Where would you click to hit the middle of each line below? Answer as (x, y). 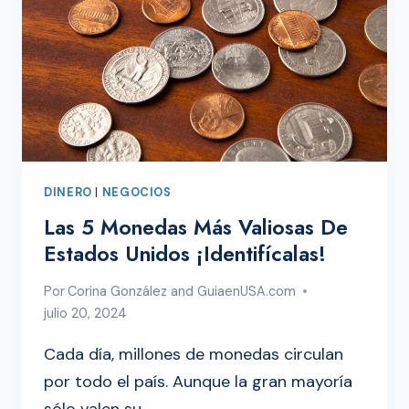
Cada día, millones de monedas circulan (194, 355)
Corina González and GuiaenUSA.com (182, 292)
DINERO (68, 193)
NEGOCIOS (136, 193)
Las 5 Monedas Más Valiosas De (196, 227)
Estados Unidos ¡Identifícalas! (185, 253)
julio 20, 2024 (85, 314)
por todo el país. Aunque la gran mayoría (198, 382)
